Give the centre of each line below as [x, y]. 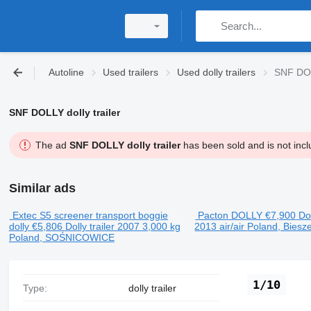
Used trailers [131, 72]
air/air [234, 226]
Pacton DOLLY [230, 215]
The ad [52, 145]
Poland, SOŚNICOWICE [61, 237]
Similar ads [42, 188]
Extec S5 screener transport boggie [90, 215]
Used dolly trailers [216, 72]
